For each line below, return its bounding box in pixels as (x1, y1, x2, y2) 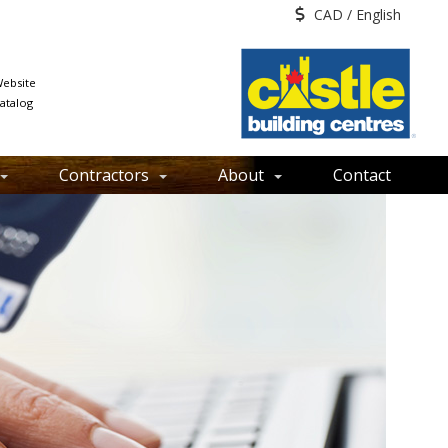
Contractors (58, 164, 149, 186)
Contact (332, 164, 391, 186)
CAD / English (310, 5, 401, 24)
